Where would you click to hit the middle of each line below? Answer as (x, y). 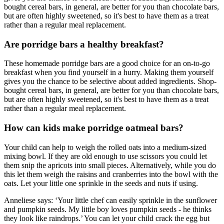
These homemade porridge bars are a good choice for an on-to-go (107, 63)
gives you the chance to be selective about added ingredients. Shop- (110, 81)
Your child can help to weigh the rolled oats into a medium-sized (105, 147)
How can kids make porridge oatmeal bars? (94, 127)
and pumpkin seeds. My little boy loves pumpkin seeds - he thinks (108, 209)
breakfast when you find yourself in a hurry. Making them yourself (109, 72)
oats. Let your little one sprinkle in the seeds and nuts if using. (102, 183)
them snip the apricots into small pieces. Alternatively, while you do (110, 165)
